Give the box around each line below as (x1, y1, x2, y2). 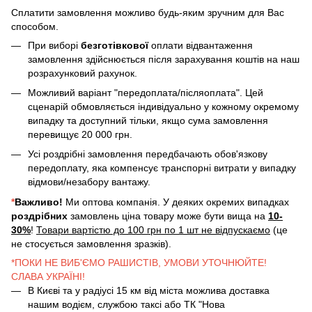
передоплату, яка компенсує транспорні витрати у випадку (28, 162, 296, 174)
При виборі (28, 39, 81, 51)
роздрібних (11, 210, 68, 221)
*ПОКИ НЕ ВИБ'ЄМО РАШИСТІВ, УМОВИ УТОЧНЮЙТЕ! (11, 256, 267, 268)
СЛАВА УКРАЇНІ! (11, 270, 85, 282)
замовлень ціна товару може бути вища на (68, 210, 268, 221)
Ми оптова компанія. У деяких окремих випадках (65, 196, 289, 208)
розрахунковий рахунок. (28, 67, 137, 79)
